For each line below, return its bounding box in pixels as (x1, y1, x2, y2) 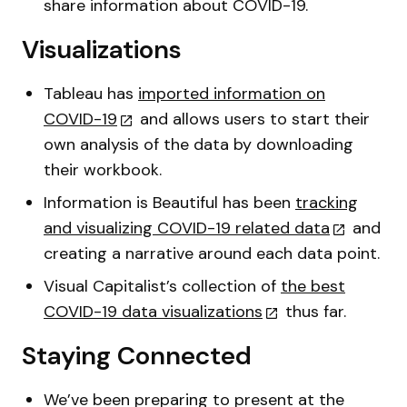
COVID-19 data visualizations (44, 301, 263, 323)
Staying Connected (22, 339, 258, 372)
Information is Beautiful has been (44, 192, 295, 213)
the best (281, 275, 345, 297)
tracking (295, 192, 358, 213)
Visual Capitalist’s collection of (44, 275, 281, 297)
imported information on (138, 83, 325, 104)
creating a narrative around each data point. (44, 243, 380, 264)
